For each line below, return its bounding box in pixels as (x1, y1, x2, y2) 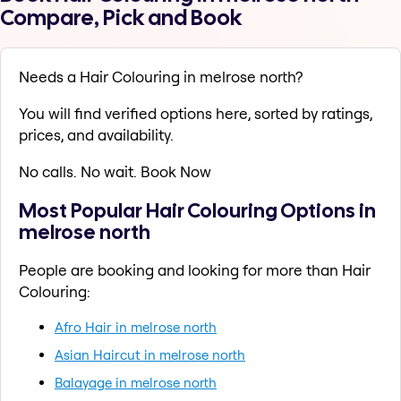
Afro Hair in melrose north (55, 318, 217, 336)
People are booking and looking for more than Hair (19, 260, 371, 279)
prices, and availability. (19, 125, 174, 145)
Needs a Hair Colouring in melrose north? (19, 67, 303, 87)
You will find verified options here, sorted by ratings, (19, 104, 372, 124)
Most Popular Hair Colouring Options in (19, 196, 376, 224)
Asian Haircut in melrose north (55, 346, 245, 363)
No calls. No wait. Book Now (19, 162, 211, 182)
